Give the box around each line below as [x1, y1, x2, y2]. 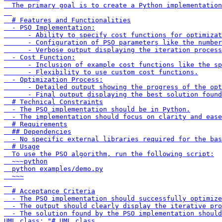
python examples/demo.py [4, 165, 103, 173]
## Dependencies [4, 128, 71, 136]
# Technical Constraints [4, 98, 103, 106]
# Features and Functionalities [4, 16, 131, 24]
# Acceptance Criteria [4, 187, 95, 195]
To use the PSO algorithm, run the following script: [4, 150, 214, 158]
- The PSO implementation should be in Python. [4, 106, 190, 113]
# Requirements [4, 120, 67, 128]
